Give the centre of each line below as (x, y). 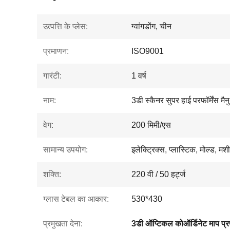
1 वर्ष (139, 76)
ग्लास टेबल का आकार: (76, 199)
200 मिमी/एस (151, 125)
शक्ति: (52, 174)
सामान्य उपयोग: (65, 150)
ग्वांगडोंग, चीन (151, 26)
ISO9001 (148, 51)
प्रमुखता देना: (63, 224)
